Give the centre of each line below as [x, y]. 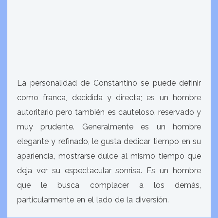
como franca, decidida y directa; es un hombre [109, 98]
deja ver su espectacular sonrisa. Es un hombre [109, 171]
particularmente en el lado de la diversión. [93, 200]
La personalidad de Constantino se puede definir [109, 83]
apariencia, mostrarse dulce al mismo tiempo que [109, 156]
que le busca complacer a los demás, [109, 185]
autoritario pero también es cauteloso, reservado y [109, 112]
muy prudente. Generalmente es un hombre [109, 127]
